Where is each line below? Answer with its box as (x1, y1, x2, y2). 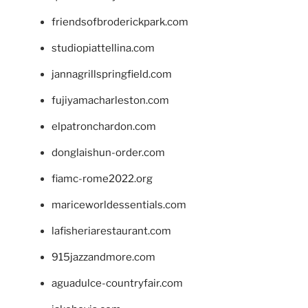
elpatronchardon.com (52, 120, 156, 133)
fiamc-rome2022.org (52, 172, 153, 185)
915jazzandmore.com (52, 250, 155, 263)
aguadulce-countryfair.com (52, 276, 183, 289)
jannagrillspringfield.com (52, 67, 172, 80)
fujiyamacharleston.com (52, 93, 169, 107)
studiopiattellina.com (52, 41, 155, 54)
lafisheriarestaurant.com (52, 224, 171, 237)
